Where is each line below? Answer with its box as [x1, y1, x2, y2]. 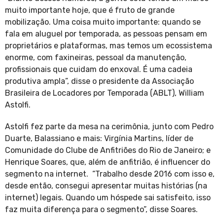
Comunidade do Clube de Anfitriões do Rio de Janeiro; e [5, 146, 211, 155]
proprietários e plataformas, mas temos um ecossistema [5, 41, 212, 51]
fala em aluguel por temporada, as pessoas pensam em [5, 29, 207, 39]
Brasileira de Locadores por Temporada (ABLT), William [5, 88, 204, 98]
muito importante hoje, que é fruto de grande [5, 5, 175, 15]
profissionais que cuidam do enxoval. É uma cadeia [5, 65, 192, 74]
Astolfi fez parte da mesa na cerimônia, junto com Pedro [5, 122, 214, 132]
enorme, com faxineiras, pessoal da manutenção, [5, 53, 186, 63]
